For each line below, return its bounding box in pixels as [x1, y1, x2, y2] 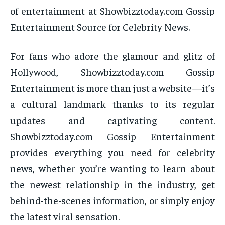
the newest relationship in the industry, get [10, 178, 215, 191]
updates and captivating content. [10, 114, 215, 127]
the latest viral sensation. [10, 210, 120, 223]
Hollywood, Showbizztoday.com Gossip [10, 65, 215, 78]
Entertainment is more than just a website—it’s [10, 81, 215, 94]
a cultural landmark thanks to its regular [10, 97, 215, 110]
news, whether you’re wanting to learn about [10, 162, 215, 175]
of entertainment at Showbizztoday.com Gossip [10, 4, 215, 17]
